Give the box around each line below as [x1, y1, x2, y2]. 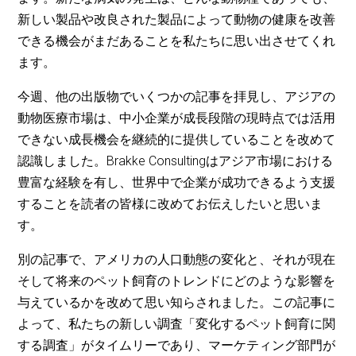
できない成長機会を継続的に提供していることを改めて [17, 132, 336, 148]
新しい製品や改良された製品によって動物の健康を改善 [17, 12, 336, 28]
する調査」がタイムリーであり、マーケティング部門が [17, 338, 336, 354]
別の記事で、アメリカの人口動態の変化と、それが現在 [17, 252, 336, 268]
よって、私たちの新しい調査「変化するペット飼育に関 [17, 316, 336, 332]
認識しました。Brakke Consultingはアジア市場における [17, 153, 334, 169]
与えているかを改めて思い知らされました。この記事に [17, 295, 336, 311]
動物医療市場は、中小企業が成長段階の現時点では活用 [17, 110, 336, 126]
